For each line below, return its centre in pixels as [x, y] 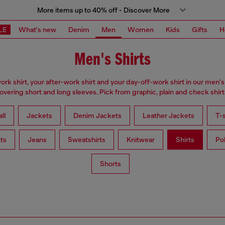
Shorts [110, 164]
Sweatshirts [86, 140]
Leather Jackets [168, 116]
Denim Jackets [97, 116]
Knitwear [140, 140]
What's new [37, 29]
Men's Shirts [113, 60]
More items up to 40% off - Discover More [103, 10]
